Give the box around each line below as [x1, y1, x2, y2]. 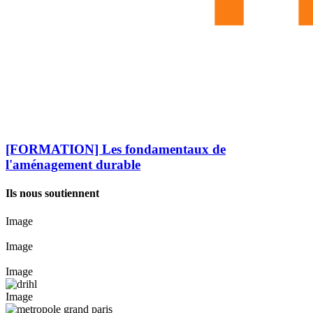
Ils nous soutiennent [6, 187, 99, 200]
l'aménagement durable [6, 157, 140, 173]
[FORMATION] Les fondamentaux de [6, 142, 226, 157]
